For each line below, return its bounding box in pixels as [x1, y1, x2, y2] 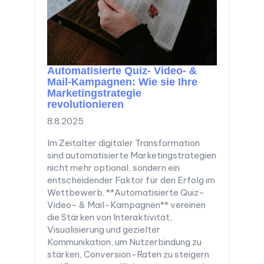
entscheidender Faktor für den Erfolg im [47, 174, 215, 186]
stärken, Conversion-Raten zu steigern [47, 248, 209, 260]
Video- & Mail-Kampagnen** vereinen [47, 199, 206, 210]
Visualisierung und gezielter [47, 223, 160, 235]
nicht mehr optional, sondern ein [47, 161, 180, 173]
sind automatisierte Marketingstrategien [47, 149, 216, 161]
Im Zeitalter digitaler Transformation [47, 137, 200, 148]
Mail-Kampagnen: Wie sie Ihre [47, 75, 197, 88]
